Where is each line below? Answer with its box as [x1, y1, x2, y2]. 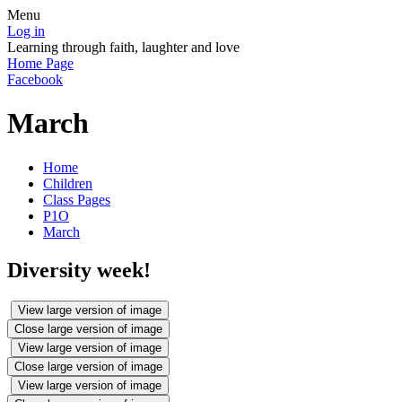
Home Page [7, 56, 74, 71]
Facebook [7, 72, 63, 87]
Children [43, 175, 92, 191]
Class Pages [43, 191, 110, 207]
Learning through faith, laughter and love [7, 39, 240, 55]
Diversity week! [7, 258, 151, 282]
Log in [7, 23, 45, 39]
